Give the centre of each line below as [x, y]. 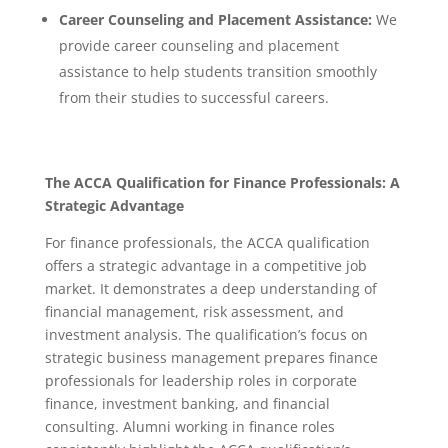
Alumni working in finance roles [226, 426]
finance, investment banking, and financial [187, 403]
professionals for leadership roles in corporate [200, 380]
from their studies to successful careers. [193, 97]
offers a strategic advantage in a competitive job [205, 265]
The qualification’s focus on [276, 334]
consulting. [81, 426]
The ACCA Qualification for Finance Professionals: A [222, 182]
